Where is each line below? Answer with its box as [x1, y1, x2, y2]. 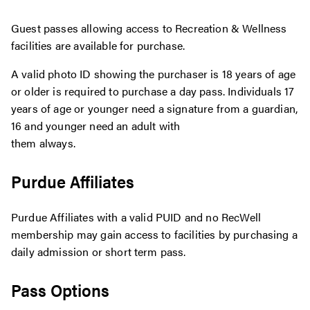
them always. [11, 135, 75, 152]
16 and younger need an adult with [11, 118, 181, 134]
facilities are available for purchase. [11, 37, 185, 54]
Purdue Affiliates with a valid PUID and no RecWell [11, 209, 262, 226]
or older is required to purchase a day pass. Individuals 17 [11, 83, 295, 100]
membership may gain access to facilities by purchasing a [11, 226, 298, 243]
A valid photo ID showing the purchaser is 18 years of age [11, 66, 296, 82]
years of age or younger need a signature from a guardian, [11, 100, 298, 117]
